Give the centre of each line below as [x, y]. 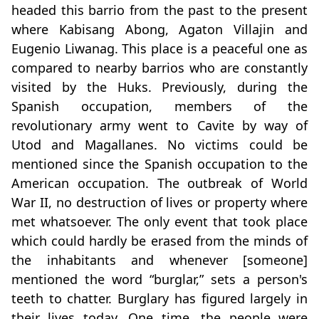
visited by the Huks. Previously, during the [159, 87]
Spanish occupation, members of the [159, 106]
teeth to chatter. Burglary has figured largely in [159, 299]
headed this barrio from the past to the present [159, 10]
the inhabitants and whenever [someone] [159, 260]
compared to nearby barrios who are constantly [159, 68]
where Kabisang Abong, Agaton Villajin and [159, 30]
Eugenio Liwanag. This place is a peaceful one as [159, 49]
